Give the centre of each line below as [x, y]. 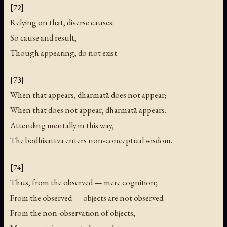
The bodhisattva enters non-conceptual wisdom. [91, 141]
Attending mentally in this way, [62, 125]
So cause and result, [43, 37]
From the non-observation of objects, [73, 213]
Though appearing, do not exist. [64, 53]
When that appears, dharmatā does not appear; [88, 95]
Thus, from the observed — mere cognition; [84, 183]
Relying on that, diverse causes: [62, 22]
